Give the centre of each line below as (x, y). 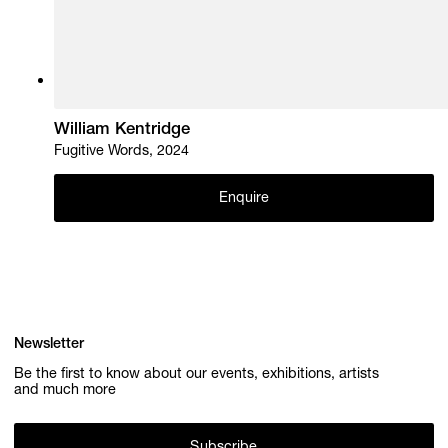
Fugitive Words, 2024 (122, 151)
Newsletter (49, 344)
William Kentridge (122, 131)
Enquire (244, 199)
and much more (65, 391)
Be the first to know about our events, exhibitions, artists (197, 375)
